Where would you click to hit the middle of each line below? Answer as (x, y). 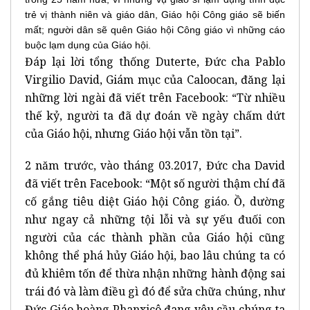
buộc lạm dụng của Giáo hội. (88, 45)
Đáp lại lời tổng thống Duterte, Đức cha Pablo (155, 61)
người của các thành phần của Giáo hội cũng (155, 237)
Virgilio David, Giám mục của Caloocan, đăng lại (155, 79)
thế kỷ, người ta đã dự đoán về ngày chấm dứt (155, 115)
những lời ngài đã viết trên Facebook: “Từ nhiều (155, 97)
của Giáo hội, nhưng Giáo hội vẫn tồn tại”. (134, 133)
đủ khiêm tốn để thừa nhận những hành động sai (155, 273)
